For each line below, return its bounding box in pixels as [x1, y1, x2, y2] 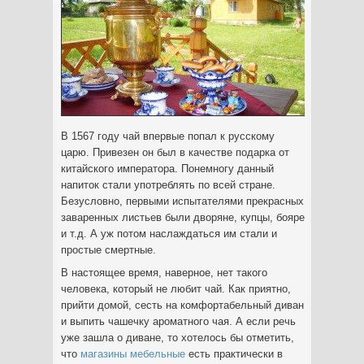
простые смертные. [61, 244, 156, 256]
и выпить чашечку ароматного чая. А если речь [61, 315, 296, 327]
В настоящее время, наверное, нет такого [61, 266, 267, 279]
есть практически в [185, 348, 283, 360]
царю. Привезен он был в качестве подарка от [61, 146, 289, 158]
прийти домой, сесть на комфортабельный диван [61, 299, 304, 311]
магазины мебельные [80, 348, 185, 360]
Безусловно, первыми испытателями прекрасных [61, 195, 304, 207]
